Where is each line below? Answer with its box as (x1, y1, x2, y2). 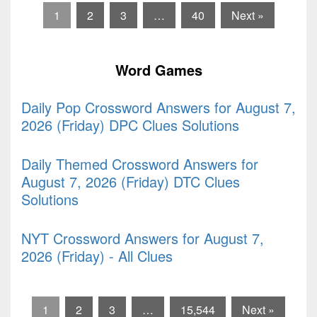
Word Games (115, 59, 202, 80)
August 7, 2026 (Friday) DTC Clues (21, 171, 240, 192)
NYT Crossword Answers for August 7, (21, 227, 264, 248)
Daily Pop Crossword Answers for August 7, (21, 96, 296, 117)
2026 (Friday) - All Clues (21, 245, 173, 266)
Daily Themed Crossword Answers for (21, 153, 258, 174)
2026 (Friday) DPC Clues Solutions (21, 114, 239, 135)
